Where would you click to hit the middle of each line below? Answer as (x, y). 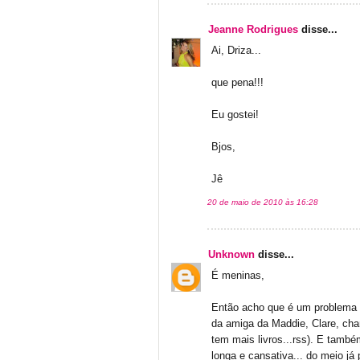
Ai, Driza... (236, 50)
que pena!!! (237, 82)
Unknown (231, 254)
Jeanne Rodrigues (253, 29)
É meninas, (238, 275)
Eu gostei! (235, 115)
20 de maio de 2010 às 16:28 (263, 202)
